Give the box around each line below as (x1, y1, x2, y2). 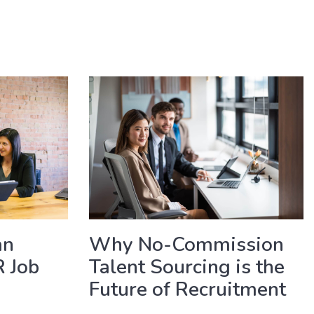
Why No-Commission (89, 231, 284, 258)
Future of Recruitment (89, 275, 286, 303)
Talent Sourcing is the (89, 253, 285, 280)
